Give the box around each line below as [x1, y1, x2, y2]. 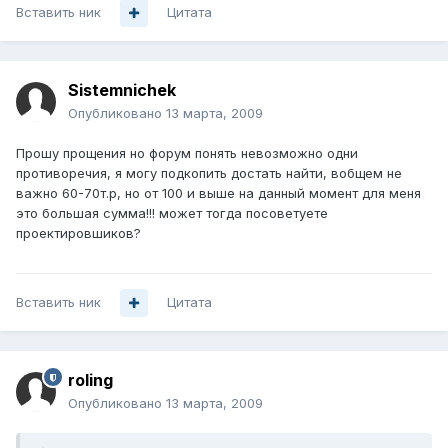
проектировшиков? [16, 225, 141, 242]
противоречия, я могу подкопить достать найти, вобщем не [16, 165, 402, 182]
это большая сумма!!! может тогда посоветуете [16, 205, 328, 222]
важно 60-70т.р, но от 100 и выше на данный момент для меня [16, 185, 421, 202]
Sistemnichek [68, 80, 176, 101]
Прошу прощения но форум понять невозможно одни [16, 145, 358, 162]
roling [68, 370, 113, 391]
